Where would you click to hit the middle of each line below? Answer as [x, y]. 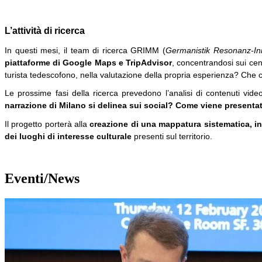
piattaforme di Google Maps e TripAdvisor [88, 62]
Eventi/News [42, 179]
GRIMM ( [148, 50]
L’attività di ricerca [45, 30]
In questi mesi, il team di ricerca [68, 50]
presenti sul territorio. [172, 136]
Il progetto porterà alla [47, 124]
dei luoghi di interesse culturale [68, 136]
